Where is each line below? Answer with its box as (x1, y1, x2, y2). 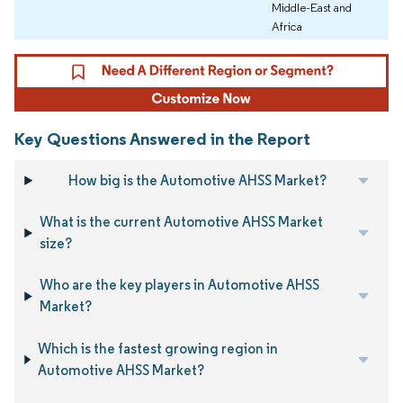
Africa (272, 18, 302, 35)
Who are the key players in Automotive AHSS (39, 276, 319, 294)
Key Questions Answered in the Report (14, 127, 310, 149)
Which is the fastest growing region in (37, 339, 278, 357)
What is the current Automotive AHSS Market (40, 213, 324, 231)
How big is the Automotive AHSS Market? (67, 171, 327, 189)
